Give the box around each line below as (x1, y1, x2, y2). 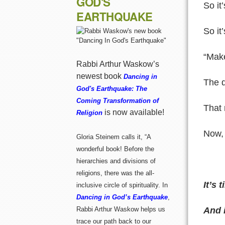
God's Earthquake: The (76, 85, 147, 93)
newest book (76, 72, 124, 81)
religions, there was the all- (76, 169, 154, 177)
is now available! (104, 108, 164, 117)
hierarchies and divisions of (76, 157, 156, 165)
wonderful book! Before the (76, 145, 154, 153)
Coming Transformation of (76, 97, 159, 105)
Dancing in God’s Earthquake (76, 193, 168, 201)
